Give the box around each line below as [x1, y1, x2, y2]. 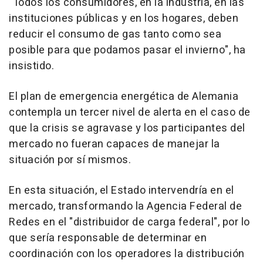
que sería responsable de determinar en [9, 230, 207, 246]
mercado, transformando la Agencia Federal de [9, 198, 242, 214]
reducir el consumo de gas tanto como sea [9, 26, 221, 42]
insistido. [9, 58, 54, 74]
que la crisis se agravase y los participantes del [9, 120, 245, 136]
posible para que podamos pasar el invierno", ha [9, 42, 246, 58]
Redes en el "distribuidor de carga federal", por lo [9, 214, 250, 230]
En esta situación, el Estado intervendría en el [9, 182, 234, 198]
